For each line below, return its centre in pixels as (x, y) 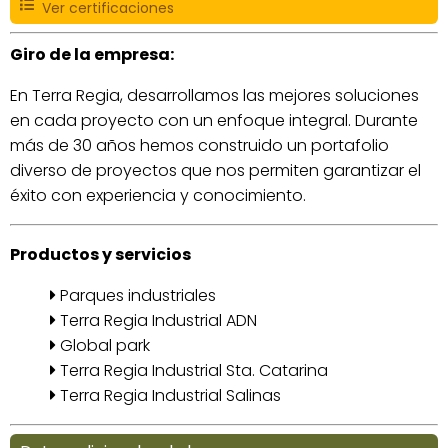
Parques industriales (136, 295)
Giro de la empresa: (92, 54)
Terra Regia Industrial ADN (156, 320)
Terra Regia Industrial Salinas (168, 395)
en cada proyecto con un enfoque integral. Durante (214, 120)
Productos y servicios (100, 254)
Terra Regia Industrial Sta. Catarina (192, 370)
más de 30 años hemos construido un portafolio (199, 145)
